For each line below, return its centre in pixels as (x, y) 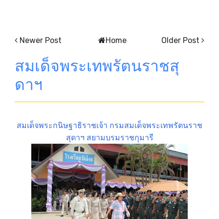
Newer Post (41, 40)
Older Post (180, 40)
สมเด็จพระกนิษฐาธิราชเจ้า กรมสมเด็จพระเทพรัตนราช (109, 125)
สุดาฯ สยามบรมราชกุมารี (109, 137)
